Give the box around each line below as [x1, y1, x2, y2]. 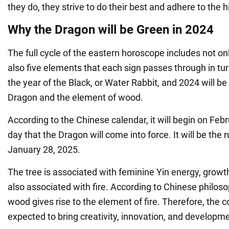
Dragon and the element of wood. [8, 91, 143, 103]
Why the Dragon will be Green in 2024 [8, 22, 214, 37]
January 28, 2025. [8, 144, 80, 155]
